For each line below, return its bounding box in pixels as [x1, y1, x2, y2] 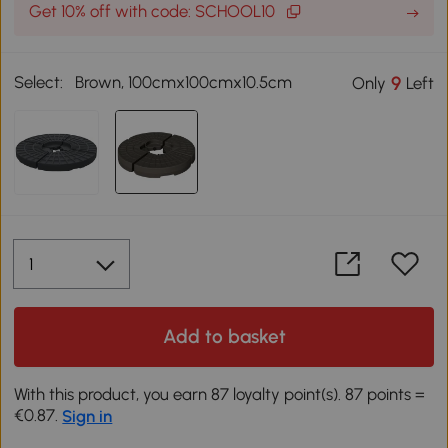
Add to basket [162, 324, 286, 348]
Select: [14, 71, 64, 92]
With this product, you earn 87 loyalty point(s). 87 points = [14, 383, 426, 404]
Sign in [62, 405, 113, 426]
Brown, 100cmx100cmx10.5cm [75, 71, 293, 92]
